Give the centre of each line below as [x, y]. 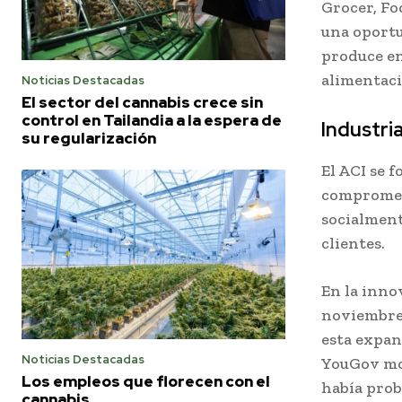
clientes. [353, 244]
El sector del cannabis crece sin [142, 103]
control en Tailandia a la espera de [152, 121]
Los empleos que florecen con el [146, 381]
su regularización [89, 139]
